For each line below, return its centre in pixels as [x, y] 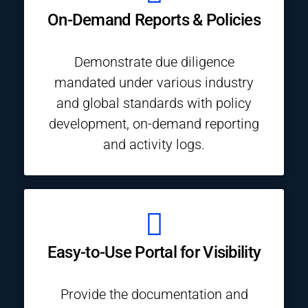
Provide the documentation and [154, 294]
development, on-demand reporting [154, 124]
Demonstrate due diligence [154, 62]
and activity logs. [154, 144]
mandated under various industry [154, 82]
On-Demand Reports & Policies [154, 20]
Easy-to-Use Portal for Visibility [154, 252]
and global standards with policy [154, 103]
